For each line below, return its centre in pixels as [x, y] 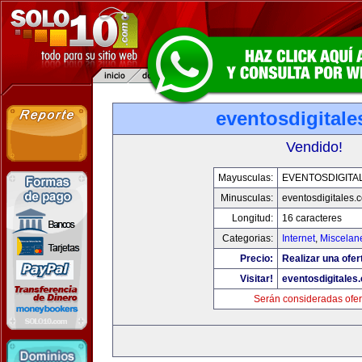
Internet [298, 238]
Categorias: [247, 238]
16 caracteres [311, 218]
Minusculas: [246, 198]
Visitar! [256, 279]
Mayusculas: [245, 178]
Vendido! [314, 147]
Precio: [256, 259]
